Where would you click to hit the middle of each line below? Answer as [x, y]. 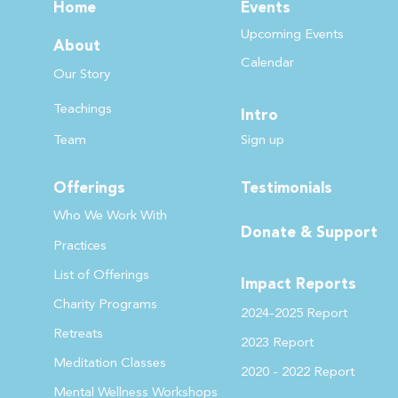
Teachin [75, 109]
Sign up [262, 140]
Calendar [267, 63]
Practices [80, 246]
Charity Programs [105, 304]
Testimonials [286, 188]
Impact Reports [298, 284]
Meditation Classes [109, 363]
